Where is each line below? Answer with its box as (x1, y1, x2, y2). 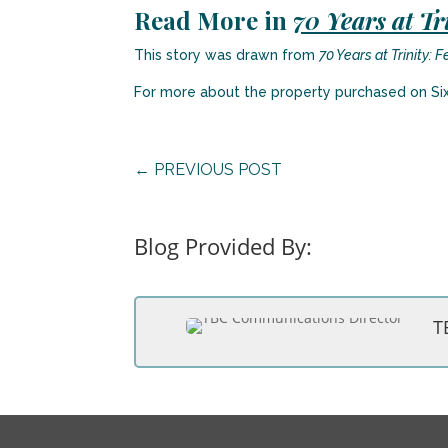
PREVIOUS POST (154, 159, 283, 179)
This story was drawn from (134, 47, 320, 64)
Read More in (134, 4, 294, 37)
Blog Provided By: (134, 230, 313, 261)
